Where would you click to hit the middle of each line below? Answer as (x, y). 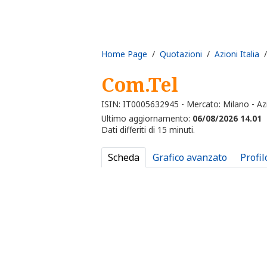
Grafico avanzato (190, 158)
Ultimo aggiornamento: (147, 119)
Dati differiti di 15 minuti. (148, 130)
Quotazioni (181, 54)
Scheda (124, 158)
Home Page (124, 54)
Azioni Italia (237, 54)
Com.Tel (140, 84)
